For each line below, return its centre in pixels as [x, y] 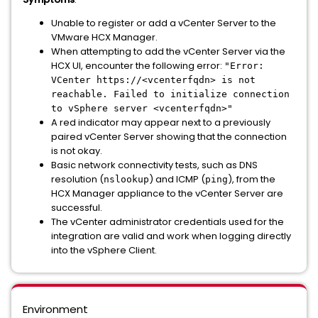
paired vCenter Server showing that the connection [169, 137]
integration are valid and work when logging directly [171, 236]
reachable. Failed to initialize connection [170, 94]
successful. [77, 208]
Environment [55, 309]
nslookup [126, 179]
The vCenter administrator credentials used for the [168, 222]
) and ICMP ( [177, 179]
